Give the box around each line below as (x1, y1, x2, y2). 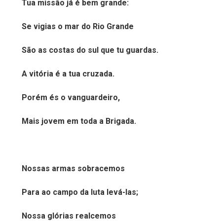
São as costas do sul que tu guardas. (22, 45, 158, 55)
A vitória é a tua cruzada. (22, 69, 114, 78)
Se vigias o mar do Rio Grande (22, 22, 134, 31)
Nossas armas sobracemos (22, 164, 125, 173)
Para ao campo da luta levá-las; (22, 187, 138, 197)
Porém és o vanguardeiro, (22, 93, 120, 102)
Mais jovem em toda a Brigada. (22, 116, 136, 126)
